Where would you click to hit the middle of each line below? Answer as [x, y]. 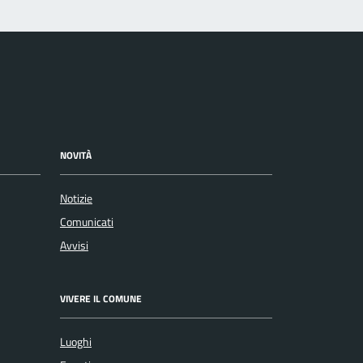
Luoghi [76, 342]
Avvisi [74, 246]
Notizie [76, 199]
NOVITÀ [76, 155]
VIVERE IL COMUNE [101, 298]
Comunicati [87, 222]
